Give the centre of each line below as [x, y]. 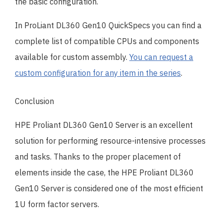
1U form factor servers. [57, 204]
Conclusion [34, 101]
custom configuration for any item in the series [98, 73]
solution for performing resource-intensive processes [110, 140]
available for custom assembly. [72, 57]
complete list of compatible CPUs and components [107, 41]
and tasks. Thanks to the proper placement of [98, 156]
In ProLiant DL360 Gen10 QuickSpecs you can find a [108, 25]
